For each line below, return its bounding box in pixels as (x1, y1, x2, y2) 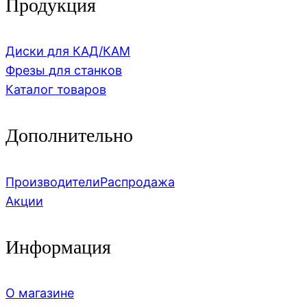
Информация (5, 236, 111, 258)
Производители (5, 174, 100, 189)
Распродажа (100, 174, 175, 189)
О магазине (5, 286, 74, 301)
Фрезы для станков (5, 63, 122, 78)
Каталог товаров (5, 82, 106, 97)
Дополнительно (5, 125, 133, 147)
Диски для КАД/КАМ (5, 44, 130, 59)
